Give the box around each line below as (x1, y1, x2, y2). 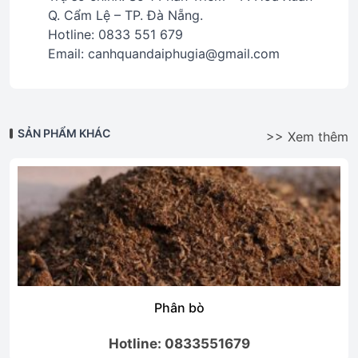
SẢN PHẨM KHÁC (18, 126, 110, 140)
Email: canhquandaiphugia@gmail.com (48, 46, 280, 62)
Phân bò (153, 300, 205, 316)
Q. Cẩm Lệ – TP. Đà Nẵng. (48, 7, 203, 23)
